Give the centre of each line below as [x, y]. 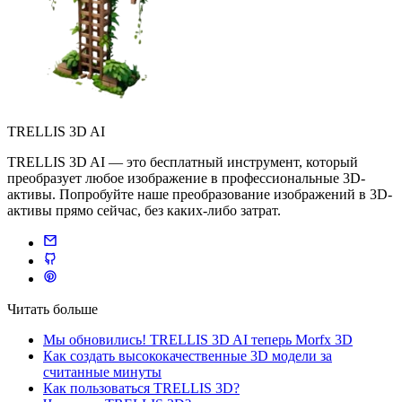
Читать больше [52, 309]
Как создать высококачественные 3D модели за [188, 355]
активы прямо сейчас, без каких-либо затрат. [144, 210]
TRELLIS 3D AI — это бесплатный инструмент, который [183, 162]
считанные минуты [102, 371]
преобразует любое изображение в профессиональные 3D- [186, 178]
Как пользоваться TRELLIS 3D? [141, 388]
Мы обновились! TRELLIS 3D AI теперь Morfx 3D [198, 339]
